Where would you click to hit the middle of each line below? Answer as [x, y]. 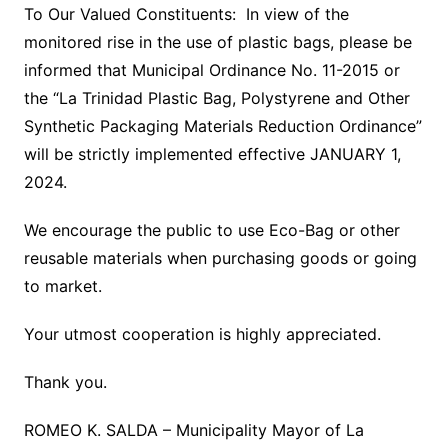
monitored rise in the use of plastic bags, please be [217, 41]
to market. [62, 285]
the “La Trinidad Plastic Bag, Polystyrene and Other [216, 97]
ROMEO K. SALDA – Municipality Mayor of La [193, 429]
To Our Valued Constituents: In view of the [186, 13]
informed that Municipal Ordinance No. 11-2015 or [211, 69]
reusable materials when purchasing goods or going [220, 257]
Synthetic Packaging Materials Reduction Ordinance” [222, 125]
